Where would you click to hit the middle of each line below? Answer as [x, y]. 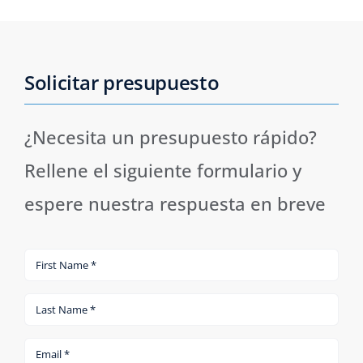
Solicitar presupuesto [122, 82]
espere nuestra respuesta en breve [175, 203]
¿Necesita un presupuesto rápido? [170, 137]
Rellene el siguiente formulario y [162, 170]
